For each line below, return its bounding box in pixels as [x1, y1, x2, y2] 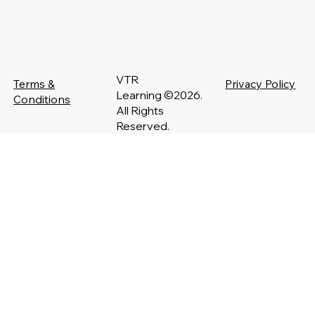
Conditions [13, 92, 71, 107]
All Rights [115, 103, 164, 118]
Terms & [13, 77, 56, 91]
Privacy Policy [225, 77, 296, 91]
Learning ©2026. [115, 88, 202, 103]
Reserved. [115, 119, 169, 134]
